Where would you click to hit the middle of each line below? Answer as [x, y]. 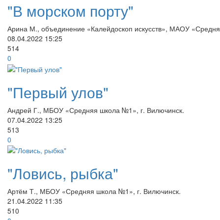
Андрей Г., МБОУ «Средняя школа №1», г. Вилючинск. [96, 110]
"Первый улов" [58, 92]
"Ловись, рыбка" [63, 173]
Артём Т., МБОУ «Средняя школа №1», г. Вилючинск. [94, 191]
